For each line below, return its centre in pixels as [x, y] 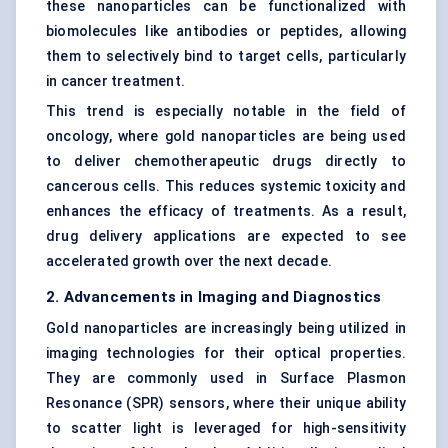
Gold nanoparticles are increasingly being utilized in [226, 328]
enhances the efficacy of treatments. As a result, [226, 211]
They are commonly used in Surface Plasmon [226, 378]
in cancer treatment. [115, 81]
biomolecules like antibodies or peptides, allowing [226, 31]
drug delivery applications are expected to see [226, 236]
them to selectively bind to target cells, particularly [226, 56]
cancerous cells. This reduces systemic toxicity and [226, 186]
